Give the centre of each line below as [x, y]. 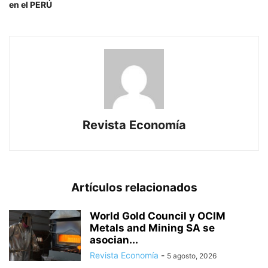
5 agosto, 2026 [192, 256]
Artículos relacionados [134, 188]
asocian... [114, 240]
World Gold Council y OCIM [158, 216]
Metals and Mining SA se [152, 228]
